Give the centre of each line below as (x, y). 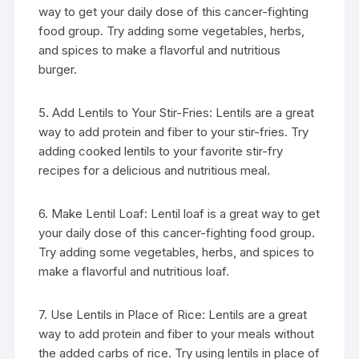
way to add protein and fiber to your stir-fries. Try (174, 132)
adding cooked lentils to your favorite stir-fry (161, 151)
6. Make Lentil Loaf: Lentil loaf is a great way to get (179, 214)
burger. (58, 69)
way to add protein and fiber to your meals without (177, 334)
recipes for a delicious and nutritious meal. (155, 170)
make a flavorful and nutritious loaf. (134, 271)
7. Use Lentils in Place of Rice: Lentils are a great (173, 315)
